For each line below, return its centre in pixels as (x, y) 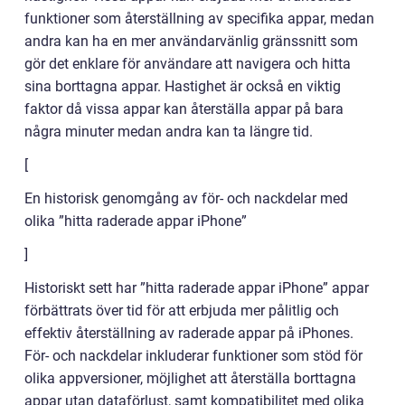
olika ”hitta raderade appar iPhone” (136, 221)
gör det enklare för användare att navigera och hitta (188, 64)
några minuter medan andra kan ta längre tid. (169, 132)
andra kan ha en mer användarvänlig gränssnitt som (191, 42)
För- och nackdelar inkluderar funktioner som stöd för (193, 356)
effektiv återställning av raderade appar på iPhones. (189, 334)
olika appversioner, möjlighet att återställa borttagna (190, 379)
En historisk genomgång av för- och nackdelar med (186, 199)
